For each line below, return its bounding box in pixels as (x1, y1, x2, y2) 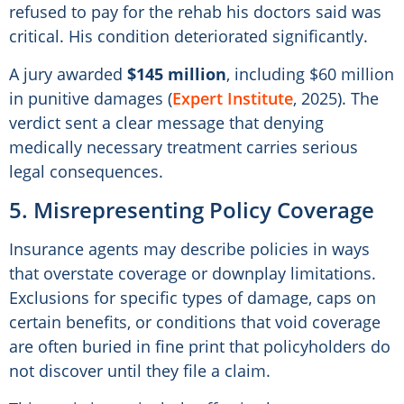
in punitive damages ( (9, 87, 172, 110)
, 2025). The (293, 87, 379, 110)
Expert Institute (172, 87, 293, 110)
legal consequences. (9, 161, 163, 183)
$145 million (127, 63, 226, 86)
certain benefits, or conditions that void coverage (9, 311, 381, 334)
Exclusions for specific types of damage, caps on (9, 287, 376, 309)
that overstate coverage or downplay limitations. (9, 262, 376, 285)
